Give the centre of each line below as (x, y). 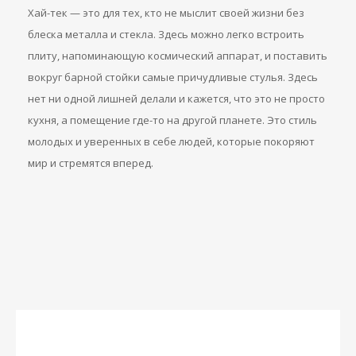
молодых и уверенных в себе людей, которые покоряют (171, 141)
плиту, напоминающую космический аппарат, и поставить (178, 56)
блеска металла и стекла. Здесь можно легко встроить (166, 34)
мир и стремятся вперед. (91, 163)
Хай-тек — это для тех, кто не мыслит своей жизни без (166, 13)
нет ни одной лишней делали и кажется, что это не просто (176, 99)
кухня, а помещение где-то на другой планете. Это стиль (172, 120)
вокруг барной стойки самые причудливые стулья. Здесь (173, 77)
